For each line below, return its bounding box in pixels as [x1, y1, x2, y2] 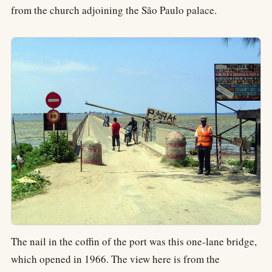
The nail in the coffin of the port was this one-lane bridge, [11, 234, 257, 248]
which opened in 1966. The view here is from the [11, 251, 220, 266]
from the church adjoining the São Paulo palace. [11, 3, 217, 18]
